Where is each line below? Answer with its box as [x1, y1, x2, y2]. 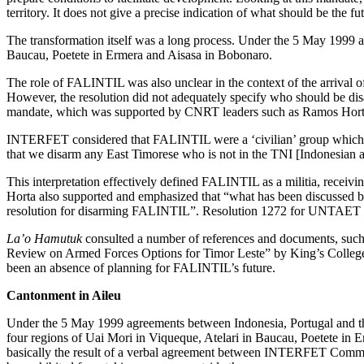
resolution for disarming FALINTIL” [6, 203, 196, 218]
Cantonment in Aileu [6, 288, 121, 302]
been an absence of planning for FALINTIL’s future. [6, 260, 275, 275]
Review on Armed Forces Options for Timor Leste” [6, 245, 271, 260]
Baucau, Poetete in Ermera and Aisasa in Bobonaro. [6, 47, 272, 62]
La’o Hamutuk [6, 231, 85, 245]
